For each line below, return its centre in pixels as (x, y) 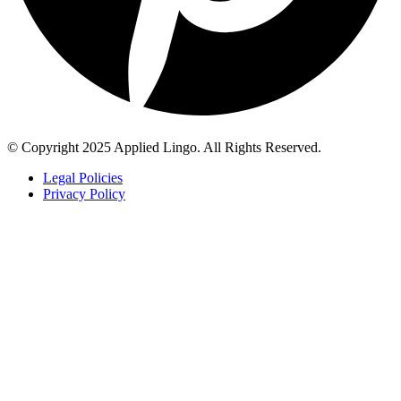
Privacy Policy (84, 194)
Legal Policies (83, 178)
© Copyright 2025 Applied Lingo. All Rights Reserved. (164, 148)
